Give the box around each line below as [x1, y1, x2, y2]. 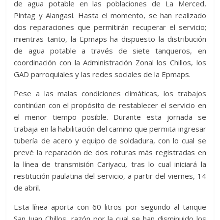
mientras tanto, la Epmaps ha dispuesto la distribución [14, 34, 206, 44]
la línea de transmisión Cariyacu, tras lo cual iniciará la [14, 159, 206, 169]
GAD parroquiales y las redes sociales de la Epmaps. [14, 69, 191, 80]
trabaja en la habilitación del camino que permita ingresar [14, 124, 206, 134]
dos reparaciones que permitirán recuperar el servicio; [14, 22, 206, 32]
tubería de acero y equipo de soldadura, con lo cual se [14, 136, 206, 146]
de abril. [14, 183, 41, 193]
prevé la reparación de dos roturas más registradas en [14, 147, 206, 158]
